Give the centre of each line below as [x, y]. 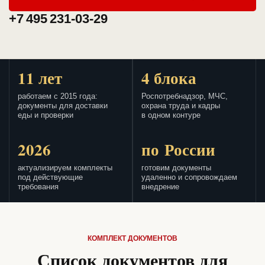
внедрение [160, 187]
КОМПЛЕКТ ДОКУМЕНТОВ [132, 239]
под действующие [50, 178]
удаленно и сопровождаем [189, 178]
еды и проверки [46, 116]
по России [178, 150]
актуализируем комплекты [65, 168]
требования [38, 187]
